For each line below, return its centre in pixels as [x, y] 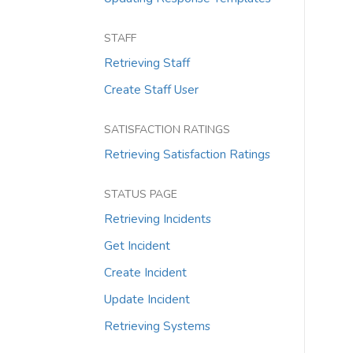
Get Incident [137, 245]
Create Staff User [151, 89]
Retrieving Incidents [158, 219]
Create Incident [145, 272]
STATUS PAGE [141, 194]
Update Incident [147, 299]
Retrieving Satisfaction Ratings [187, 154]
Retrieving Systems [157, 326]
